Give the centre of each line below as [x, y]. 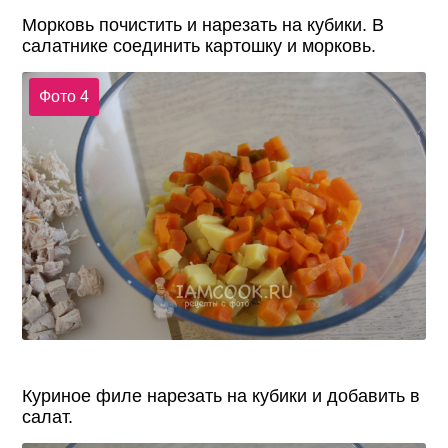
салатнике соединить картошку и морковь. [199, 45]
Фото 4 [63, 97]
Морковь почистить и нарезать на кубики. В [203, 24]
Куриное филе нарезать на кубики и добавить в [221, 396]
